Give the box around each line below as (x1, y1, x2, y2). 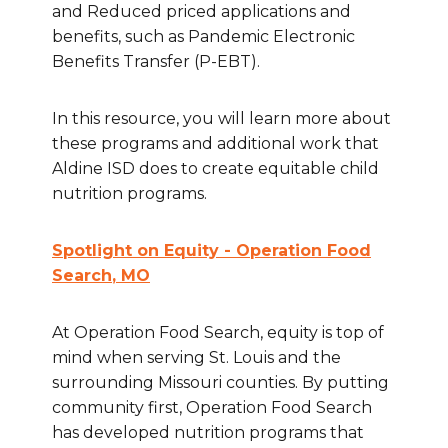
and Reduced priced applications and (52, 2, 351, 22)
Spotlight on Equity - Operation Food (52, 241, 371, 261)
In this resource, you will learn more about (52, 109, 391, 129)
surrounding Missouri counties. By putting (52, 373, 389, 393)
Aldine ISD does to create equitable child (52, 159, 379, 179)
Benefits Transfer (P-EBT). (52, 52, 260, 72)
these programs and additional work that (52, 134, 379, 154)
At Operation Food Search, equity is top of (52, 323, 384, 343)
